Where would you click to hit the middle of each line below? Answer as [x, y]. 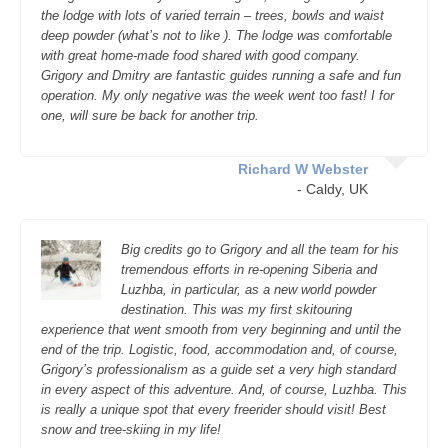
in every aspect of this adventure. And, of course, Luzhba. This [224, 389]
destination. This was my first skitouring [236, 309]
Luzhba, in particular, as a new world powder [248, 289]
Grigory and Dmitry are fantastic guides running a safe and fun [221, 75]
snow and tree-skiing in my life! [131, 429]
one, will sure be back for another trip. [150, 115]
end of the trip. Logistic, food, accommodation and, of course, [219, 349]
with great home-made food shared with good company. [202, 55]
